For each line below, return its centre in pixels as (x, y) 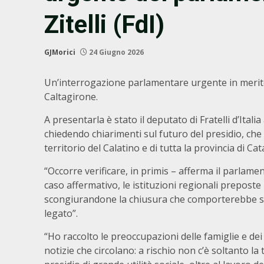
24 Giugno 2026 (115, 52)
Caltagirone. (71, 97)
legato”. (61, 213)
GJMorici (60, 52)
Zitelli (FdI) (104, 24)
